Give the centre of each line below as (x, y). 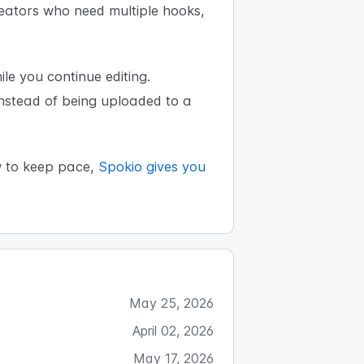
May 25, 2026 (171, 303)
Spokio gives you (152, 167)
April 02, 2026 (173, 330)
